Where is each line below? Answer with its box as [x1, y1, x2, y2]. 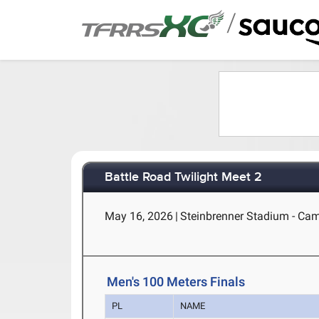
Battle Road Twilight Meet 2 [105, 169, 263, 186]
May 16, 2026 [105, 209, 174, 223]
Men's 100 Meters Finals [107, 274, 246, 290]
